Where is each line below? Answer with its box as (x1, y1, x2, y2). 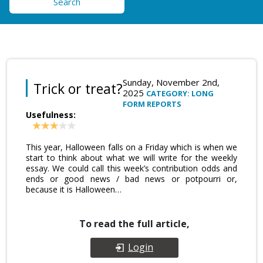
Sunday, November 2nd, (123, 76, 220, 88)
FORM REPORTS (123, 98, 181, 109)
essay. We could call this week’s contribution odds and (26, 162, 237, 174)
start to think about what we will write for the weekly (26, 151, 237, 163)
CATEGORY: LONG (146, 87, 214, 99)
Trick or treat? (33, 79, 123, 98)
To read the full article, (79, 217, 190, 230)
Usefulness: (26, 109, 76, 120)
